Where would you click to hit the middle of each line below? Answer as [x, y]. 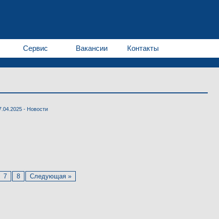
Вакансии [92, 48]
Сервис [35, 48]
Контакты [143, 48]
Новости [37, 109]
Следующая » [51, 176]
